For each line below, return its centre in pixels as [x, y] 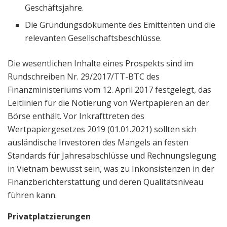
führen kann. [32, 195]
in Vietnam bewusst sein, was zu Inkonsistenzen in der [111, 168]
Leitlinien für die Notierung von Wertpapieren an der [108, 103]
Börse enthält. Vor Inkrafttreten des [76, 116]
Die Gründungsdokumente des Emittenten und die [120, 25]
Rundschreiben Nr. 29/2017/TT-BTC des [84, 76]
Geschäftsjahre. [54, 7]
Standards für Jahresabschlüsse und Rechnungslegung [112, 155]
